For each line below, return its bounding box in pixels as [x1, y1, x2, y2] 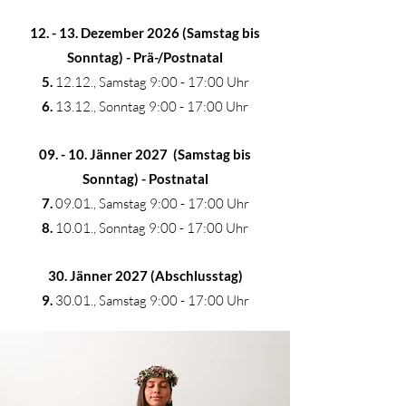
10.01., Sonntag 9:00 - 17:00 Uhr [53, 219, 248, 237]
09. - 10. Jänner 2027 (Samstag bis [39, 146, 251, 162]
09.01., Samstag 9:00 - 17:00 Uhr [52, 195, 249, 212]
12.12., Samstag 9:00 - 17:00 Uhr [52, 73, 249, 91]
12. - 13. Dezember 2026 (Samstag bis [30, 24, 260, 41]
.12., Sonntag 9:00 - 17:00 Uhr [72, 98, 248, 115]
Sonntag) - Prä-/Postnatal [67, 49, 223, 65]
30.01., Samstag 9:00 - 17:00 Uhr [54, 292, 249, 309]
